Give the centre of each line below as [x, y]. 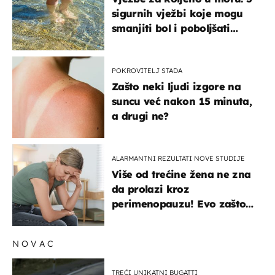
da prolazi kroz [151, 189]
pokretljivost [143, 43]
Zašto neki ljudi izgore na [176, 86]
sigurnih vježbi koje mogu [177, 13]
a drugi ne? [140, 116]
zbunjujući [138, 233]
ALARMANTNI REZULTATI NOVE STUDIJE [178, 158]
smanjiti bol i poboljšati [171, 28]
